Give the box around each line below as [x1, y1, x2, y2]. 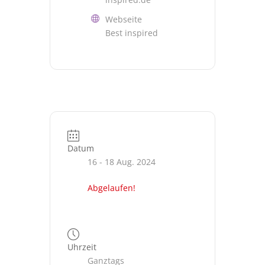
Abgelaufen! [88, 182, 135, 194]
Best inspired [105, 27, 158, 38]
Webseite [105, 14, 142, 25]
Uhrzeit [67, 241, 96, 253]
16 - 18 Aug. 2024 [88, 156, 156, 168]
